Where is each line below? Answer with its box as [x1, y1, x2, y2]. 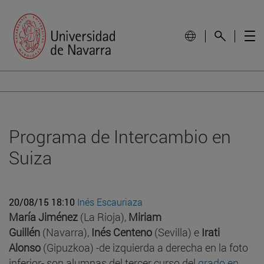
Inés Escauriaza [77, 195, 143, 208]
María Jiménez [9, 209, 78, 224]
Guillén [9, 225, 40, 239]
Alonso [9, 240, 41, 255]
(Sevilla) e [152, 225, 202, 239]
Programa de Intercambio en [9, 124, 231, 148]
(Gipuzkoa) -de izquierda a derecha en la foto [41, 240, 248, 255]
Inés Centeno [91, 225, 152, 239]
